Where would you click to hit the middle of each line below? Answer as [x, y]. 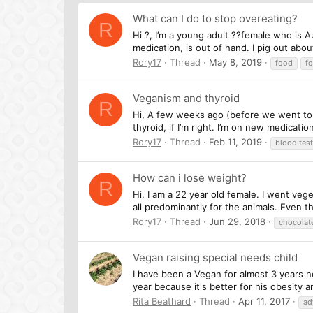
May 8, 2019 [235, 62]
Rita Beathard [162, 301]
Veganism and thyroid [186, 99]
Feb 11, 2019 [235, 141]
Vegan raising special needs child [215, 258]
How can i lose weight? [190, 178]
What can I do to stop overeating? [215, 19]
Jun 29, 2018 [237, 221]
